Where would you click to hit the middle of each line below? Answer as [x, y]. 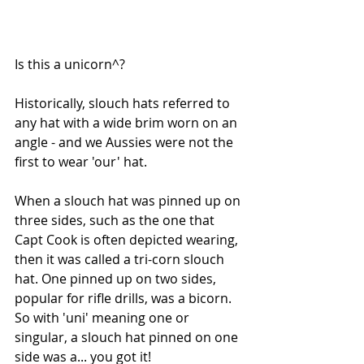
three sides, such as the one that [116, 221]
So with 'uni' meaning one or [104, 318]
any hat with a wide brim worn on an [128, 123]
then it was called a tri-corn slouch [121, 260]
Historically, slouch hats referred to [124, 104]
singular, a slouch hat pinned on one [128, 338]
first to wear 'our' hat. [81, 162]
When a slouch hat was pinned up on [129, 201]
